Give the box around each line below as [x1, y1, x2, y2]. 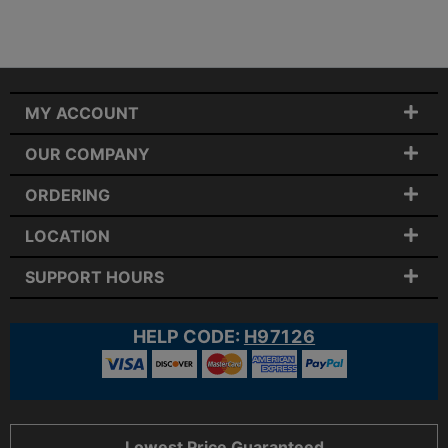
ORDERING [25, 185, 110, 205]
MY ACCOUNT [25, 103, 139, 123]
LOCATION [25, 226, 110, 246]
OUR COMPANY [25, 144, 150, 164]
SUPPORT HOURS [25, 267, 164, 287]
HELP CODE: [132, 326, 240, 347]
